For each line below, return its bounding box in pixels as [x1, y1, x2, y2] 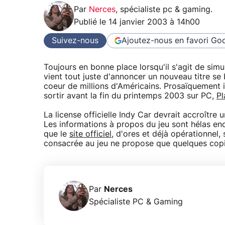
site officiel [69, 130, 111, 138]
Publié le [74, 18, 108, 27]
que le [44, 130, 69, 138]
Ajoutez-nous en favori [122, 36, 208, 45]
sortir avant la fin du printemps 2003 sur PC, [44, 92, 216, 100]
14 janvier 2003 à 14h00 [108, 18, 200, 27]
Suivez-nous [52, 36, 98, 45]
